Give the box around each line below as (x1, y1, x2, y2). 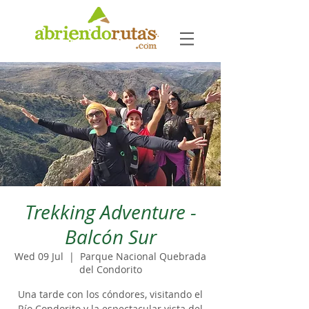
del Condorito (79, 263, 142, 276)
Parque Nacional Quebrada (80, 250, 206, 263)
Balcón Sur (64, 224, 157, 250)
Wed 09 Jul (14, 250, 63, 263)
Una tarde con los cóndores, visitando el (18, 288, 203, 301)
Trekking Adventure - (24, 199, 197, 225)
